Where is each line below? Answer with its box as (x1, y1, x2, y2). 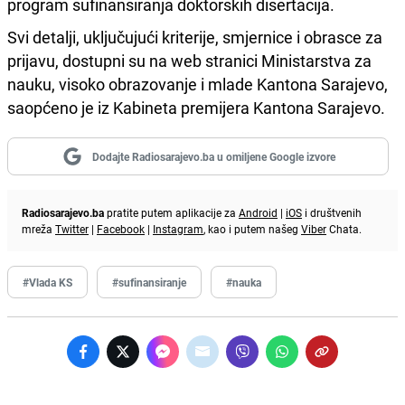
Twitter (55, 221, 89, 236)
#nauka (226, 274, 261, 289)
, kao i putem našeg (203, 221, 301, 236)
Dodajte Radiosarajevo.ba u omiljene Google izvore (91, 148, 335, 164)
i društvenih (302, 204, 362, 220)
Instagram (153, 221, 203, 236)
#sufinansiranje (112, 274, 186, 289)
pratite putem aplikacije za (104, 204, 239, 220)
